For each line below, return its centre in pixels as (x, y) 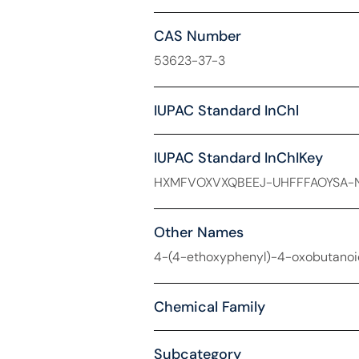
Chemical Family (209, 307)
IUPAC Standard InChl (226, 111)
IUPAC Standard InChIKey (238, 158)
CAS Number (197, 36)
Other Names (198, 232)
